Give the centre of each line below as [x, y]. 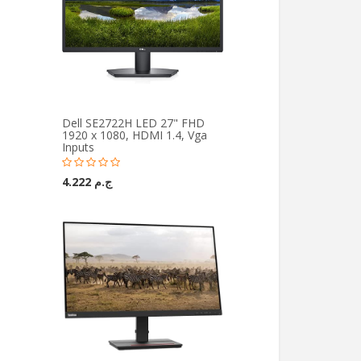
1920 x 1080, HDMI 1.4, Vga [134, 135]
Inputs [78, 147]
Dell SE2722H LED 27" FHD [133, 123]
